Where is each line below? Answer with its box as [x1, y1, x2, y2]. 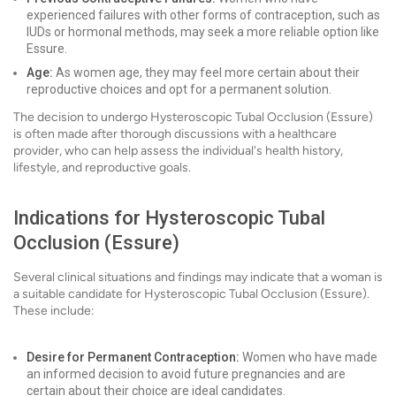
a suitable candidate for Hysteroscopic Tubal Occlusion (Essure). [13, 286, 369, 301]
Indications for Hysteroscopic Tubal [13, 207, 325, 229]
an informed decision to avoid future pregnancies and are [27, 367, 346, 381]
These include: [13, 303, 95, 318]
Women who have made [240, 350, 377, 364]
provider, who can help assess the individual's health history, [13, 143, 343, 158]
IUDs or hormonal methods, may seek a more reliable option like [27, 25, 379, 39]
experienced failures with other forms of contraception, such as [27, 8, 380, 22]
